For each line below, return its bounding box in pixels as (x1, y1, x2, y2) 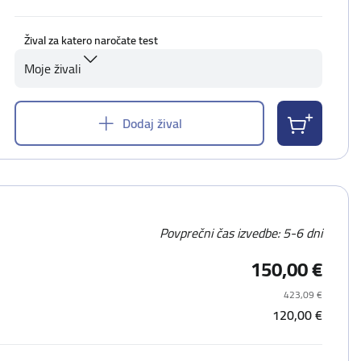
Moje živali (24, 56, 81, 81)
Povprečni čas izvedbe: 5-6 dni (160, 221, 322, 245)
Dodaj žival (122, 111, 183, 135)
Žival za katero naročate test (24, 30, 159, 51)
